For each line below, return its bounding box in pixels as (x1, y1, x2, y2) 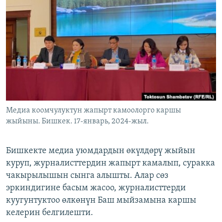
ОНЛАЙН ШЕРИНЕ (9, 4, 62, 12)
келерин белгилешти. (6, 208, 93, 218)
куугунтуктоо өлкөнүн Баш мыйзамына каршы (6, 196, 196, 206)
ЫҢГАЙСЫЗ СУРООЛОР (18, 41, 82, 49)
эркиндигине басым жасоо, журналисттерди (6, 183, 186, 193)
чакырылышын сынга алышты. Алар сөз (6, 171, 168, 181)
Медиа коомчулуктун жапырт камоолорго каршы (6, 107, 181, 115)
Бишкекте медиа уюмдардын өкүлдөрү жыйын (6, 146, 195, 156)
